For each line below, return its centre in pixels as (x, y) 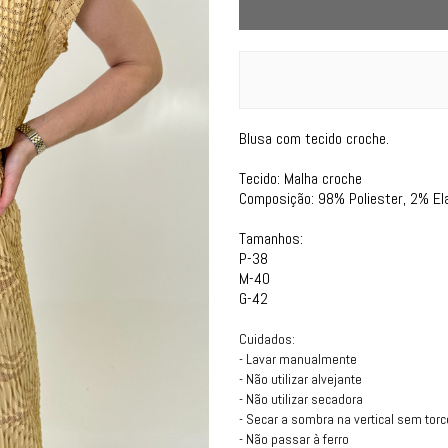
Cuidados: (267, 339)
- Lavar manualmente (298, 359)
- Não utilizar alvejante (300, 379)
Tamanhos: (271, 238)
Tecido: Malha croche (300, 178)
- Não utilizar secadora (301, 399)
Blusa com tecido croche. (314, 138)
